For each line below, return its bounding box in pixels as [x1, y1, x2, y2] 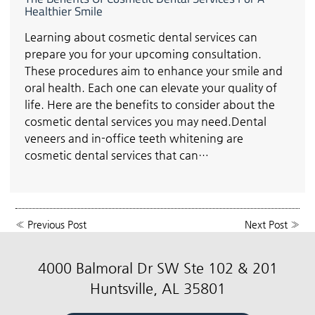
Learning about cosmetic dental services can [25, 30, 257, 44]
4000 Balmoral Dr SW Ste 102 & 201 [37, 260, 278, 277]
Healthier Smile [25, 1, 103, 20]
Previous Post [27, 218, 87, 230]
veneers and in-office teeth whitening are [25, 131, 243, 145]
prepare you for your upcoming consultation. [25, 46, 262, 60]
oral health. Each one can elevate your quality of [25, 80, 277, 94]
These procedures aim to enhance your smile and [25, 63, 283, 77]
